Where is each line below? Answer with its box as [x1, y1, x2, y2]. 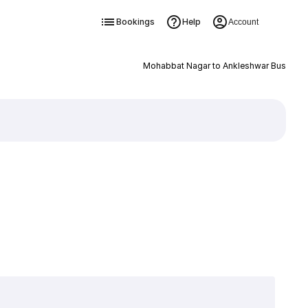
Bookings [115, 16, 155, 27]
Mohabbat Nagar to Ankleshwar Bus [142, 60, 286, 71]
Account [228, 17, 258, 27]
